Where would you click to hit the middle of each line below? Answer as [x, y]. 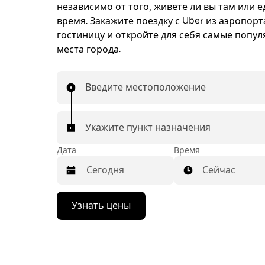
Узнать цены [101, 206]
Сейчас [219, 170]
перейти [75, 242]
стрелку [73, 210]
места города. [89, 49]
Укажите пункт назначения [148, 127]
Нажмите [77, 199]
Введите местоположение [146, 87]
